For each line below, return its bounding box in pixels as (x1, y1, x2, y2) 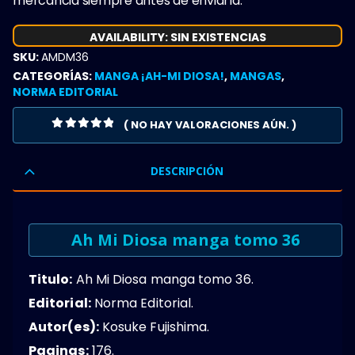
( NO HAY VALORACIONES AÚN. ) (123, 116, 296, 132)
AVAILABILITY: (89, 29, 170, 45)
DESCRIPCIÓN (150, 162, 223, 178)
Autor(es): (29, 317, 99, 336)
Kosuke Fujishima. (98, 317, 210, 336)
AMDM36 (41, 49, 89, 66)
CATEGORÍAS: (13, 67, 94, 84)
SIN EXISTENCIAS (170, 29, 266, 45)
